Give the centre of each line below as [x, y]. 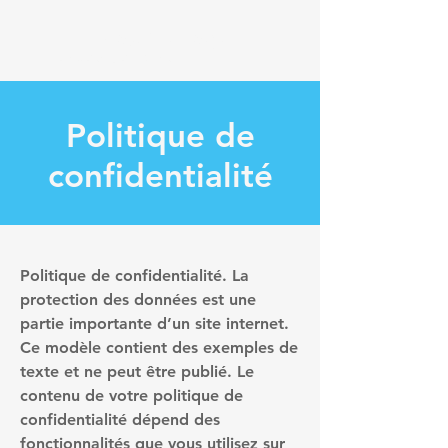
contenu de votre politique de [131, 395]
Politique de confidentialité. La [134, 275]
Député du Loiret [113, 57]
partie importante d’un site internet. [154, 323]
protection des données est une [138, 299]
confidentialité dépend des [120, 419]
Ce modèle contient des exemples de [159, 347]
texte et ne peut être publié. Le [137, 371]
